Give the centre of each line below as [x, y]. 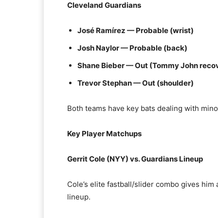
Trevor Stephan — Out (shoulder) [136, 83]
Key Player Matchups [104, 134]
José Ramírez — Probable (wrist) [136, 30]
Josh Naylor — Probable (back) [132, 48]
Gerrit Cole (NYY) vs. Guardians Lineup [135, 159]
